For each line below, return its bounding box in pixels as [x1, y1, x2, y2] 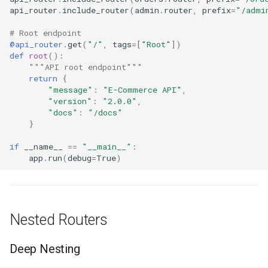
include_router [62, 4, 129, 16]
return [29, 72, 57, 84]
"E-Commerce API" [103, 84, 182, 95]
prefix [202, 4, 231, 16]
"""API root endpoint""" [29, 61, 142, 72]
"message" [48, 84, 93, 95]
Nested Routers [10, 211, 108, 229]
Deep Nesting [10, 242, 80, 256]
